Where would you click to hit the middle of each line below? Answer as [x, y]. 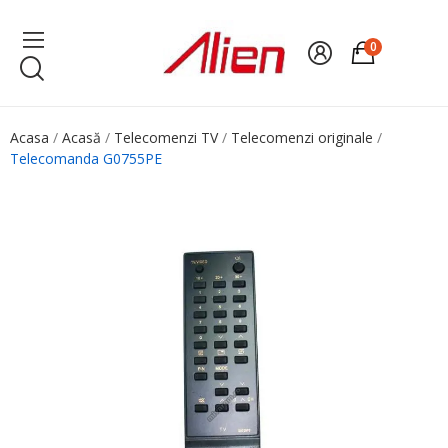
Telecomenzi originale [302, 138]
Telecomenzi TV [166, 138]
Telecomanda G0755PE [86, 159]
